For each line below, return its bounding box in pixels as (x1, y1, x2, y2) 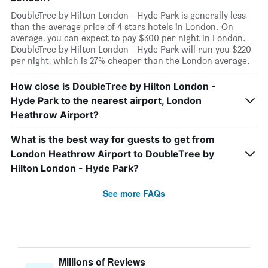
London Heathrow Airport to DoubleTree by (11, 148, 214, 160)
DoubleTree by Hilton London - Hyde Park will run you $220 (11, 44, 251, 55)
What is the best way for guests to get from (11, 133, 215, 145)
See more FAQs (103, 187, 165, 199)
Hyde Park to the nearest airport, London (11, 95, 202, 106)
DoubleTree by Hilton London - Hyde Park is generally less (11, 10, 246, 21)
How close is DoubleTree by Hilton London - (11, 80, 216, 92)
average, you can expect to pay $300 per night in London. (11, 32, 246, 44)
